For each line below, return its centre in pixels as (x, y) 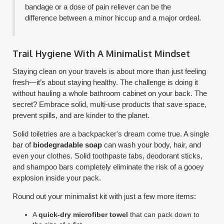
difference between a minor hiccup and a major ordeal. (113, 17)
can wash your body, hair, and (152, 144)
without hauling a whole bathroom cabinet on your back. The (110, 93)
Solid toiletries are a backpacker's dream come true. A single (111, 133)
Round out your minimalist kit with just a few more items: (104, 196)
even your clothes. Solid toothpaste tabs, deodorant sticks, (108, 155)
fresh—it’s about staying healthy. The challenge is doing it (105, 82)
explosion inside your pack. (57, 177)
